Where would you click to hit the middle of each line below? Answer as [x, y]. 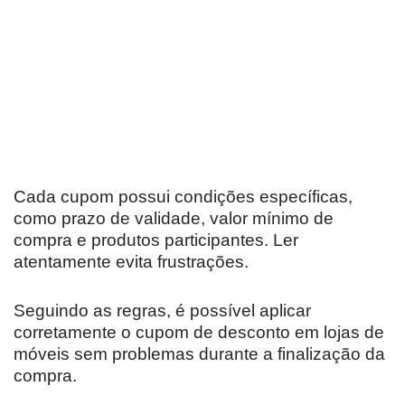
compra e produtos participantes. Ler [156, 240]
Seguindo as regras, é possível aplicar [162, 310]
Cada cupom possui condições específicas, [183, 196]
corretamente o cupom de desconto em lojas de [199, 332]
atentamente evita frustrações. [131, 261]
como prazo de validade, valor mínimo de [174, 218]
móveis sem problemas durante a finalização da [199, 353]
